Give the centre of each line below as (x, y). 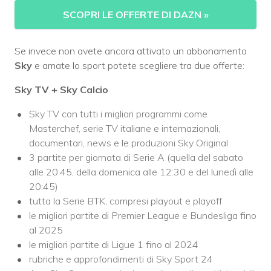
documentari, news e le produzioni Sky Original (129, 143)
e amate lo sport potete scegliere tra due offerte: (138, 66)
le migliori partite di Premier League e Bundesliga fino (143, 216)
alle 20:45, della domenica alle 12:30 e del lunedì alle (141, 172)
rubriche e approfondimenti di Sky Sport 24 (121, 259)
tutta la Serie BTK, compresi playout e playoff (126, 201)
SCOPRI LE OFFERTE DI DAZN (133, 15)
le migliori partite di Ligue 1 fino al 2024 (114, 245)
